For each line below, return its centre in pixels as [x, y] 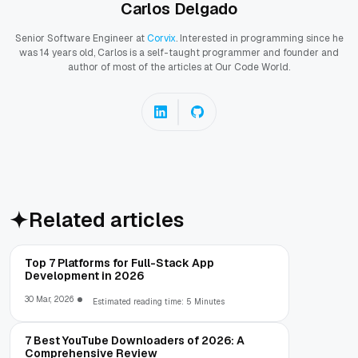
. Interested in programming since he [259, 39]
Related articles [106, 220]
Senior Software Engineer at [81, 39]
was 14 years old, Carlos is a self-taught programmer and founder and [179, 53]
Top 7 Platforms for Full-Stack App [119, 263]
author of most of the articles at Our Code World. [179, 68]
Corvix [161, 39]
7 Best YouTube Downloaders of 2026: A [135, 341]
